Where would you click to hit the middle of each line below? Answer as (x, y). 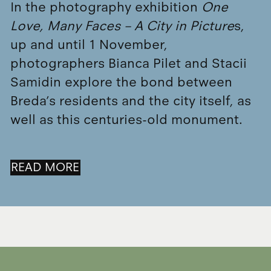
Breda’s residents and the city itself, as (130, 101)
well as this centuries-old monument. (130, 120)
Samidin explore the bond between (121, 83)
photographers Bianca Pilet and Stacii (128, 64)
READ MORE (45, 167)
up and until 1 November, (89, 45)
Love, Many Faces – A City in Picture (122, 26)
